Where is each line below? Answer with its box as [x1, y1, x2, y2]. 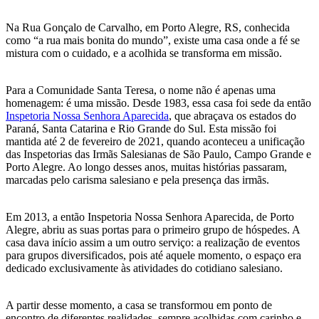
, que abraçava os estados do [169, 110, 296, 122]
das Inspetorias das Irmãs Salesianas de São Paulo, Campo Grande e [6, 148, 311, 161]
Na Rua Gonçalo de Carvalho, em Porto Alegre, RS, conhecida [6, 21, 290, 34]
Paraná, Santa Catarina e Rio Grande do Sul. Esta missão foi [6, 122, 276, 135]
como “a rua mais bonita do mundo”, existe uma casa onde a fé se [6, 34, 300, 47]
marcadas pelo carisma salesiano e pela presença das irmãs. [6, 174, 269, 187]
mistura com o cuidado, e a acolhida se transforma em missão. [6, 47, 282, 60]
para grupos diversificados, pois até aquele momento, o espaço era [6, 249, 301, 262]
